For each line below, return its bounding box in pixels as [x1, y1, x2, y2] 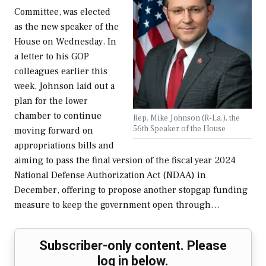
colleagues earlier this [14, 65, 107, 78]
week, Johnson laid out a [14, 80, 115, 93]
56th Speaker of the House [133, 123, 226, 134]
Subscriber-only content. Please [39, 238, 227, 254]
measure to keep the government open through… [14, 199, 220, 211]
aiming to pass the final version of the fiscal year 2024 [14, 154, 236, 167]
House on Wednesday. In [14, 36, 116, 48]
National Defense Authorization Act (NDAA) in [14, 169, 206, 182]
